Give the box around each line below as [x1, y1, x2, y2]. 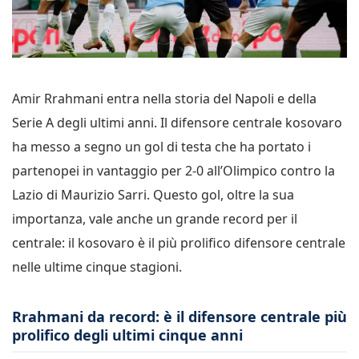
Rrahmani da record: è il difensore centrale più [12, 306, 347, 326]
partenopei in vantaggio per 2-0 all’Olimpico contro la [12, 161, 335, 179]
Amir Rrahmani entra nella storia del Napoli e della [12, 89, 317, 107]
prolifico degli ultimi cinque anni [12, 325, 243, 345]
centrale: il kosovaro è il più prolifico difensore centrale [12, 233, 345, 252]
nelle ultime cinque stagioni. [12, 257, 182, 276]
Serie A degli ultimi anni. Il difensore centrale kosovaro [12, 113, 342, 131]
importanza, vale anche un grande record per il [12, 209, 297, 228]
